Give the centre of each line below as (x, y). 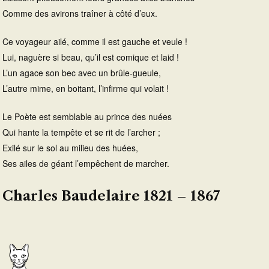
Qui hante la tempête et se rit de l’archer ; (81, 132)
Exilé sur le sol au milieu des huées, (70, 148)
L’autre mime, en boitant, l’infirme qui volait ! (86, 89)
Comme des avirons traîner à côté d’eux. (80, 14)
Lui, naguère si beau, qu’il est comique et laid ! (91, 57)
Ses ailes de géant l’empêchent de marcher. (86, 164)
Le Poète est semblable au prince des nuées (87, 117)
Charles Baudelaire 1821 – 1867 (111, 196)
